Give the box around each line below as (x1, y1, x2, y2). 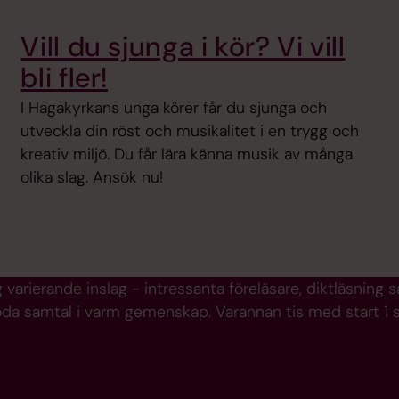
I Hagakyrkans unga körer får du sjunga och (20, 96, 328, 118)
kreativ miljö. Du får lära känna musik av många (20, 142, 354, 165)
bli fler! (20, 59, 109, 96)
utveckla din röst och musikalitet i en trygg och (20, 119, 360, 142)
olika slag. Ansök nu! (20, 166, 164, 188)
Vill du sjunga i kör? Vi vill (20, 28, 346, 65)
